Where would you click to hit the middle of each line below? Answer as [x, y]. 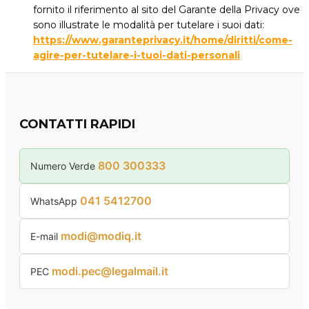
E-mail [46, 236]
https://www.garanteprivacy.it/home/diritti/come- [163, 40]
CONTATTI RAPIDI [77, 124]
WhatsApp [55, 201]
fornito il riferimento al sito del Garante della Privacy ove [167, 10]
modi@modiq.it [101, 236]
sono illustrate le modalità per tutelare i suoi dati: [149, 25]
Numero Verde [64, 166]
